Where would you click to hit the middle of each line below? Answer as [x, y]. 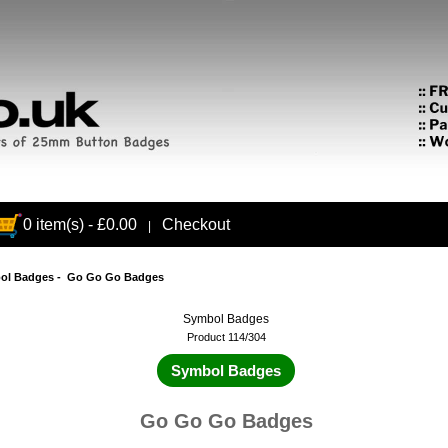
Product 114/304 [226, 337]
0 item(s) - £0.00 [79, 225]
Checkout [195, 225]
